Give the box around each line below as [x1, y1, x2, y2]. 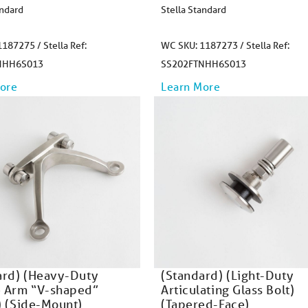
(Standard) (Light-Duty [161, 267, 294, 283]
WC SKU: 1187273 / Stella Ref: [161, 39, 289, 52]
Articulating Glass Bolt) [161, 282, 295, 297]
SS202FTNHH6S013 [161, 58, 246, 70]
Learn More [161, 79, 221, 93]
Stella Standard [161, 3, 226, 16]
